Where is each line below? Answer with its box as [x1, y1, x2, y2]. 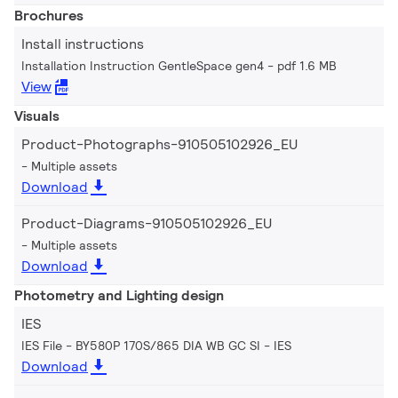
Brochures [14, 5, 84, 25]
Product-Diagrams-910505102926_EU [21, 213, 272, 233]
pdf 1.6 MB [277, 57, 337, 74]
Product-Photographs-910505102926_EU [21, 134, 298, 154]
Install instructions [21, 34, 144, 53]
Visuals [14, 106, 60, 125]
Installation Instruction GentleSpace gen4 [21, 57, 264, 74]
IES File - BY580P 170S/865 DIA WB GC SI [21, 337, 260, 354]
